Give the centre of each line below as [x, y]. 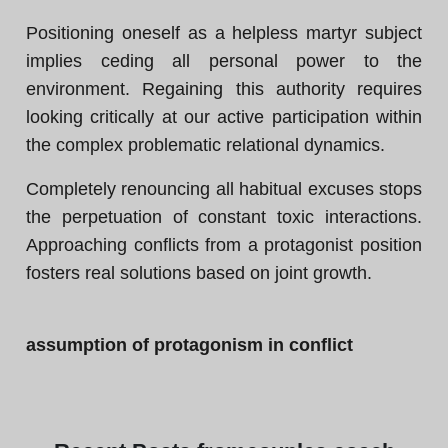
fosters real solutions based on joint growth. [199, 273]
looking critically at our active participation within [224, 117]
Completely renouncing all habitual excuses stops [224, 189]
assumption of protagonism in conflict [189, 345]
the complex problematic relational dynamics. [205, 145]
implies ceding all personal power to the [224, 61]
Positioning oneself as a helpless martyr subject [224, 33]
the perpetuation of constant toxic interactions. [224, 217]
